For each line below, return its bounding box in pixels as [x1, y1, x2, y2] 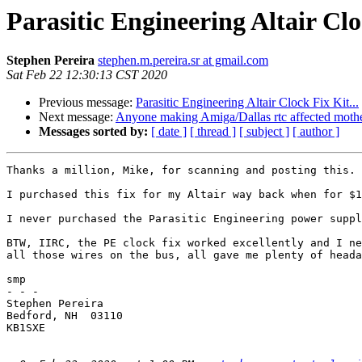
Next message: [39, 110, 116, 124]
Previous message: [39, 95, 136, 110]
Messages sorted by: [39, 124, 148, 139]
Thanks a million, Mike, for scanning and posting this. [6, 164, 356, 177]
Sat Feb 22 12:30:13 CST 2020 [6, 68, 167, 82]
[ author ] [293, 124, 339, 139]
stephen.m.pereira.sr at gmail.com [98, 53, 268, 68]
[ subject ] [239, 124, 289, 139]
